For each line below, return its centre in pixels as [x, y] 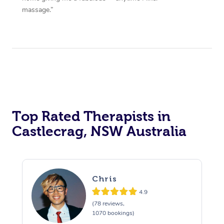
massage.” [37, 9]
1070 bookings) [113, 213]
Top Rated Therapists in [91, 116]
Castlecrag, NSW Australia [99, 131]
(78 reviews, [108, 204]
